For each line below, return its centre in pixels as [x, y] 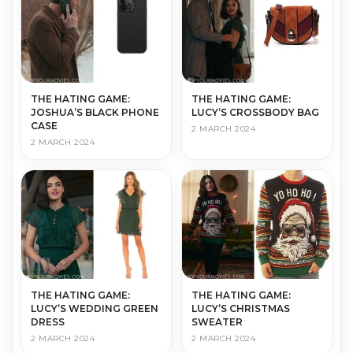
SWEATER [217, 321]
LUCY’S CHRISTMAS [241, 308]
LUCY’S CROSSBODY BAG [255, 112]
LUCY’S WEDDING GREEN [95, 308]
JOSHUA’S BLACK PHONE [95, 112]
